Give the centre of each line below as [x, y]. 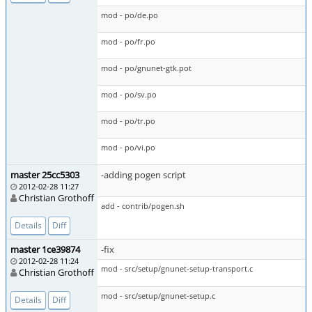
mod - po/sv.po [129, 94]
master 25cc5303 [45, 175]
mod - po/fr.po [128, 41]
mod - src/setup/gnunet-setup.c [158, 296]
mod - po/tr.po [128, 121]
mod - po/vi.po [128, 147]
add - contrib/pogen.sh [143, 206]
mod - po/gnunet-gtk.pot [146, 68]
